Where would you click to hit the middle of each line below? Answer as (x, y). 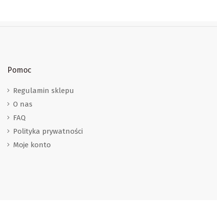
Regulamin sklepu (44, 91)
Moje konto (32, 145)
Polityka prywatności (48, 132)
